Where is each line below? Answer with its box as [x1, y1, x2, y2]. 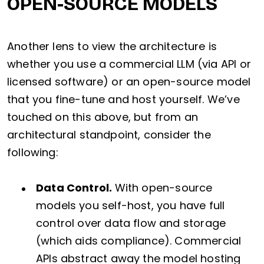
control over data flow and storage [36, 216, 226, 231]
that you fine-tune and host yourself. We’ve [7, 92, 240, 107]
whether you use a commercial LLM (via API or [7, 57, 251, 72]
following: [7, 145, 58, 160]
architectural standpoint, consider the [7, 127, 211, 143]
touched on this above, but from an [7, 110, 199, 125]
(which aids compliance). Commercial [36, 233, 242, 249]
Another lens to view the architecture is [7, 39, 217, 54]
